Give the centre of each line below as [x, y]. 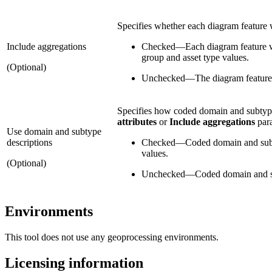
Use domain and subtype [54, 132]
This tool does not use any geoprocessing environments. [112, 237]
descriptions [29, 143]
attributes [137, 122]
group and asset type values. [195, 58]
